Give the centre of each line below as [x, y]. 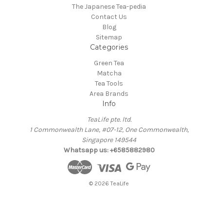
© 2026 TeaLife [109, 184]
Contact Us [109, 17]
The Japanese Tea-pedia [109, 6]
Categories [109, 47]
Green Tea [109, 63]
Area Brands [109, 93]
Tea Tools [109, 83]
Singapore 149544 [109, 140]
